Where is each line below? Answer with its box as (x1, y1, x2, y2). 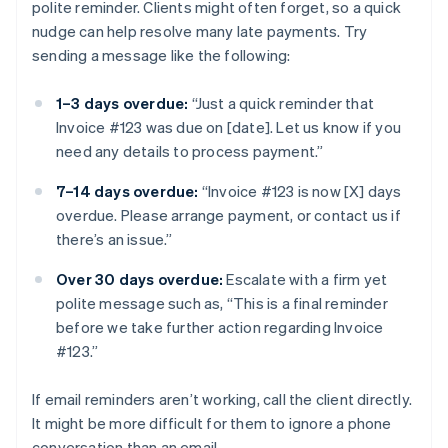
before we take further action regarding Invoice (56, 317, 384, 338)
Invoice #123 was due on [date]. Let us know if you (56, 117, 402, 138)
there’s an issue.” (56, 229, 173, 250)
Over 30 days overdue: (56, 269, 224, 290)
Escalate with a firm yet (223, 269, 388, 290)
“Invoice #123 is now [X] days (198, 181, 402, 202)
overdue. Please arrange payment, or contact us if (56, 205, 401, 226)
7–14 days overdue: (56, 181, 199, 202)
